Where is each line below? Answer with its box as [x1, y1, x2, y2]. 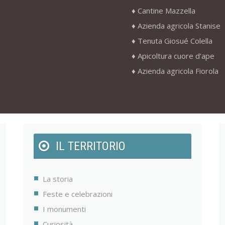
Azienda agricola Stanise [137, 21, 220, 31]
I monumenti [43, 204, 86, 214]
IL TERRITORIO [56, 139, 126, 154]
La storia [43, 174, 73, 184]
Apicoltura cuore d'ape [137, 51, 214, 61]
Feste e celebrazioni [43, 189, 113, 199]
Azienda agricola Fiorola [137, 66, 218, 76]
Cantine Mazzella [137, 6, 195, 16]
